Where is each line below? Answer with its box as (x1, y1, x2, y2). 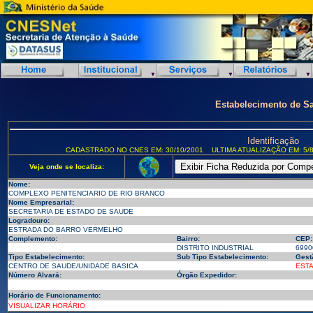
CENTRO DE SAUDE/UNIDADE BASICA (8, 262, 138, 270)
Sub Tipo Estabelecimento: (176, 253, 268, 261)
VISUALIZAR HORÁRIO (8, 302, 85, 310)
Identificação (247, 136, 299, 146)
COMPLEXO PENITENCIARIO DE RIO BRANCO (8, 189, 165, 197)
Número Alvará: (8, 271, 61, 279)
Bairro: (176, 235, 200, 242)
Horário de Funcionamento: (8, 291, 101, 299)
